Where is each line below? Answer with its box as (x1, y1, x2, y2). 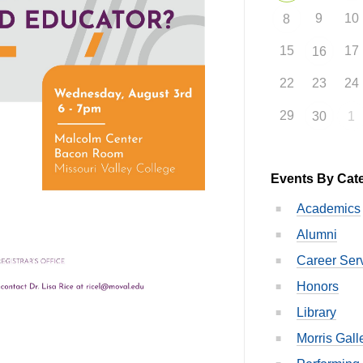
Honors (296, 280, 339, 294)
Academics (296, 202, 361, 216)
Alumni (296, 228, 337, 242)
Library (296, 305, 336, 320)
